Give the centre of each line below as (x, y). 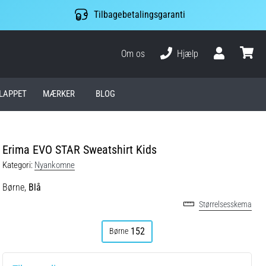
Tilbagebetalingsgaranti (139, 15)
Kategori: (18, 165)
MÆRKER (58, 94)
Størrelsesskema (225, 204)
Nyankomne (55, 165)
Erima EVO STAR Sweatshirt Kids (80, 149)
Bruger (226, 64)
